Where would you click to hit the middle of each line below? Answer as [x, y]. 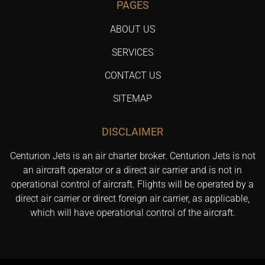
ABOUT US [132, 30]
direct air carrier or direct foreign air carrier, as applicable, [132, 199]
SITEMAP [132, 99]
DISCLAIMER [132, 132]
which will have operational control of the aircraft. [132, 213]
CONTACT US [132, 76]
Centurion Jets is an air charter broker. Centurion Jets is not [132, 156]
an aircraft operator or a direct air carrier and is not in [132, 170]
